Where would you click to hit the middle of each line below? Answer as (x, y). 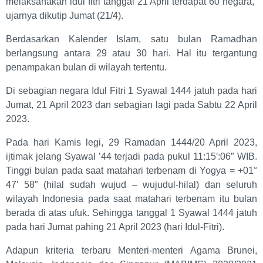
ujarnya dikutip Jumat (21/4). (65, 15)
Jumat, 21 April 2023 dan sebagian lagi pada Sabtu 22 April (131, 104)
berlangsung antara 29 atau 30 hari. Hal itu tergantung (131, 53)
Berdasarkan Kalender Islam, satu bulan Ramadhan (131, 39)
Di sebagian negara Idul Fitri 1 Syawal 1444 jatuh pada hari (131, 90)
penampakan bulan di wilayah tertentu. (86, 67)
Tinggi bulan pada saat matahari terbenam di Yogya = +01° (131, 170)
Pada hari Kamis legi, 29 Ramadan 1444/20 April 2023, (131, 142)
